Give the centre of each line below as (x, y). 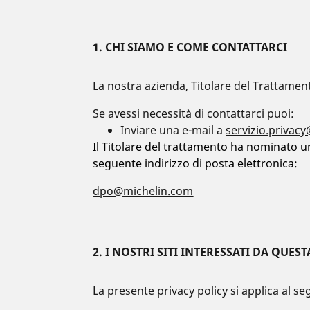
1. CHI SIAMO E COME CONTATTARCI (190, 47)
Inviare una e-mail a (173, 130)
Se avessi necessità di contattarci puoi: (194, 113)
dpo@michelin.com (143, 191)
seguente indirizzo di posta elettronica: (195, 163)
